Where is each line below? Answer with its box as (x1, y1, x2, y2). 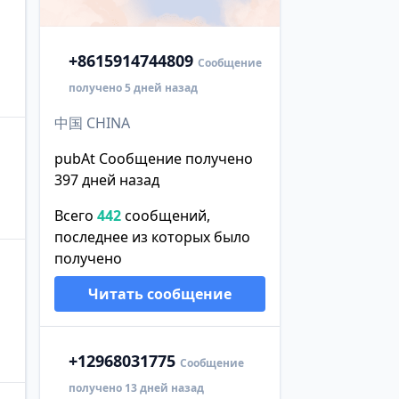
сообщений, (120, 205, 210, 225)
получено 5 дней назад (68, 79, 198, 95)
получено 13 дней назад (68, 379, 204, 395)
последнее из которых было (53, 226, 250, 247)
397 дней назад (53, 169, 159, 190)
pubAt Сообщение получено (53, 148, 253, 168)
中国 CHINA (53, 112, 130, 133)
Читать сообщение (87, 283, 232, 304)
